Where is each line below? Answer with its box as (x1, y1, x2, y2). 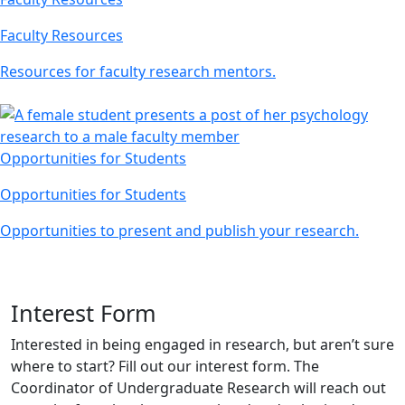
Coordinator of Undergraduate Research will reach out (11, 377, 386, 398)
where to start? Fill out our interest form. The (11, 355, 319, 376)
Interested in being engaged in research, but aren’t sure (11, 334, 394, 354)
